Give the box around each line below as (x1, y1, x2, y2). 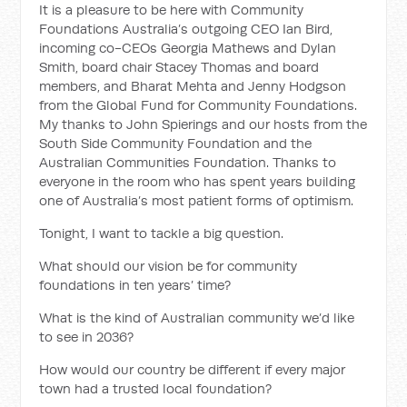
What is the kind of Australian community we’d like (39, 309, 355, 326)
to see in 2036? (39, 328, 134, 345)
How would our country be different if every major (39, 361, 346, 378)
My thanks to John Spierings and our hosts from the (39, 115, 368, 133)
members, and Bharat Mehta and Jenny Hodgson (39, 77, 347, 94)
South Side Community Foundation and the (39, 134, 313, 152)
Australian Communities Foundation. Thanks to (39, 154, 337, 171)
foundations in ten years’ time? (39, 276, 232, 293)
